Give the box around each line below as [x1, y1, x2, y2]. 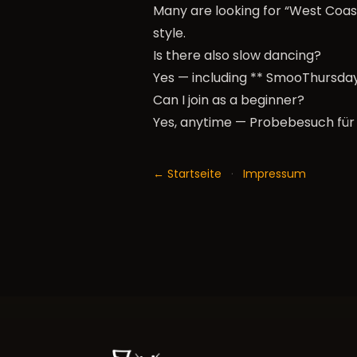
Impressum [243, 166, 306, 182]
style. [153, 24, 186, 42]
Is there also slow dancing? [153, 46, 321, 65]
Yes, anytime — [153, 113, 249, 131]
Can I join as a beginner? [153, 91, 304, 109]
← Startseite [153, 166, 222, 182]
